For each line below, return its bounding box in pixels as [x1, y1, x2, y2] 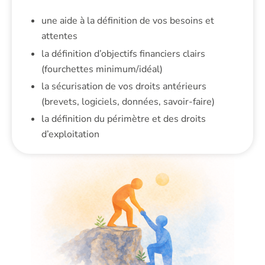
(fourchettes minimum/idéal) [41, 62, 163, 76]
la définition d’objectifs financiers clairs [41, 47, 205, 60]
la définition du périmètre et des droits [41, 112, 206, 125]
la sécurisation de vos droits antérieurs [41, 79, 206, 93]
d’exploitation [41, 127, 99, 141]
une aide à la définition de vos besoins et [41, 14, 214, 28]
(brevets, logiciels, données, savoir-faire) [41, 95, 215, 108]
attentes [41, 30, 77, 43]
